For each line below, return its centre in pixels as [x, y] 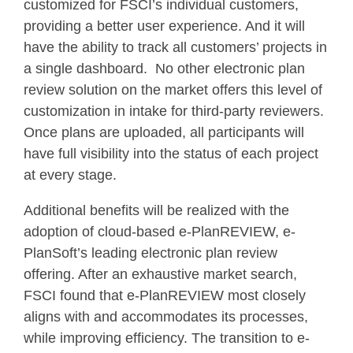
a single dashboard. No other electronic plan [164, 68]
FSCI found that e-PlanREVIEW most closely [165, 295]
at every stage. [70, 175]
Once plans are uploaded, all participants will [164, 132]
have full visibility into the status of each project [171, 153]
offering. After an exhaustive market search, [160, 274]
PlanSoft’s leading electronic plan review [150, 253]
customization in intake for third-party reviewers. [174, 111]
